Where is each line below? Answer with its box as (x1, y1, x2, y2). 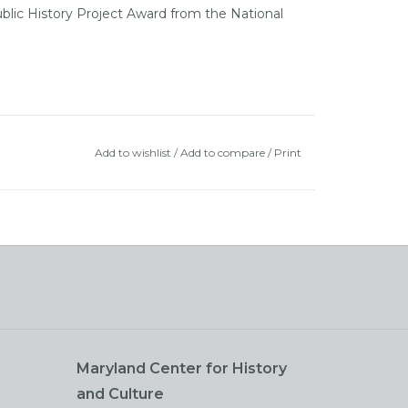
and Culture (76, 384, 164, 403)
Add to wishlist (94, 145, 171, 159)
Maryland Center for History (76, 359, 287, 377)
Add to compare (179, 145, 268, 159)
